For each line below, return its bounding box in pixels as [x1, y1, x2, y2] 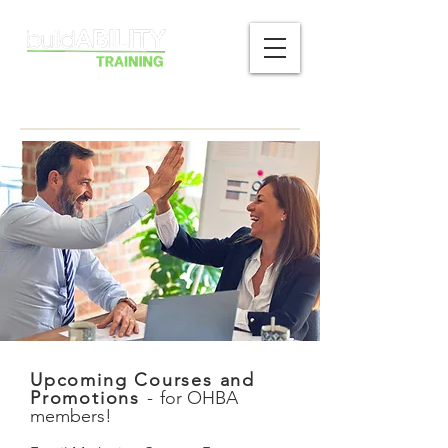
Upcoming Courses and [30, 369, 256, 391]
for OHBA [154, 387, 238, 409]
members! [30, 405, 112, 427]
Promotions [30, 387, 147, 409]
